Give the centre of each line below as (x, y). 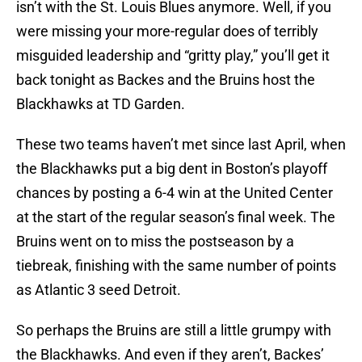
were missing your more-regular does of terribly (167, 32)
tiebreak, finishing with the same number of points (176, 266)
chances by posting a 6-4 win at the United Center (175, 193)
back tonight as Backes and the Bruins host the (166, 80)
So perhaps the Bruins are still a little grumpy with (174, 330)
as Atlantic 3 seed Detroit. (99, 290)
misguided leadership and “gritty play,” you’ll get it (173, 56)
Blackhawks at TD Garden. (101, 104)
